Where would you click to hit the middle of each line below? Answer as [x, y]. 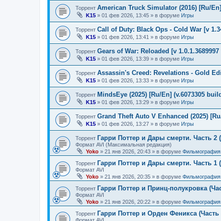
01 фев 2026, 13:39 [125, 59]
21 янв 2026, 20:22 [128, 202]
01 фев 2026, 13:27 [125, 124]
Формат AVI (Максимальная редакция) [124, 145]
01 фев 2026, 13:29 [125, 102]
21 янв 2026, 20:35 [128, 177]
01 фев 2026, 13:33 [125, 80]
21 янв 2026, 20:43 [128, 151]
